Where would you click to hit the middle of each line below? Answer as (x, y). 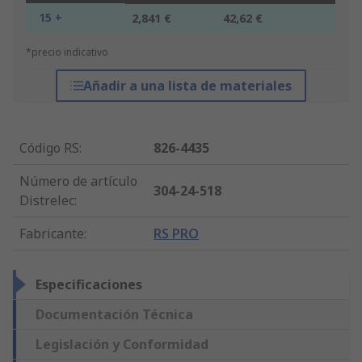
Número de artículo (78, 181)
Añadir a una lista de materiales (187, 86)
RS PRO (177, 234)
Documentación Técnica (114, 315)
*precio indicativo (67, 53)
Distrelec (47, 201)
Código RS (49, 148)
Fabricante (52, 234)
